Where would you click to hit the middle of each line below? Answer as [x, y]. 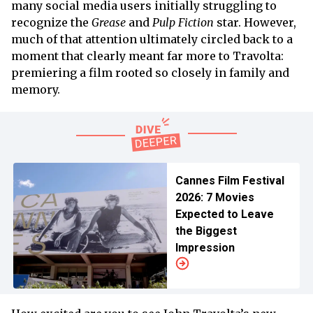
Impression [205, 248]
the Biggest [206, 231]
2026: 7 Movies [214, 198]
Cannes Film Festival [230, 181]
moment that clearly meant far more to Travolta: [147, 56]
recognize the [51, 23]
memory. [36, 90]
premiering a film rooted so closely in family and [150, 73]
